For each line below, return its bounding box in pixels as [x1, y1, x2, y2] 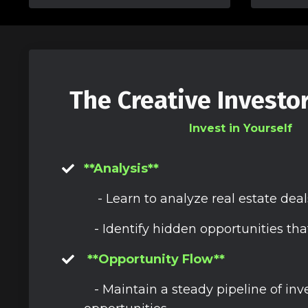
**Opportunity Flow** [84, 252, 225, 267]
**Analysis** [84, 161, 159, 177]
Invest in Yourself [188, 122, 292, 135]
